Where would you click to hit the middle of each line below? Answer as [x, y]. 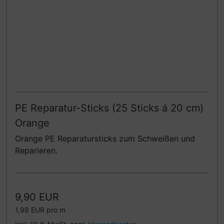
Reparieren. [36, 151]
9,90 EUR [37, 197]
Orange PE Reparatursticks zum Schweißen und [105, 139]
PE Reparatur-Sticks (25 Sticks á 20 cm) [109, 108]
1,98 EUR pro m [40, 210]
